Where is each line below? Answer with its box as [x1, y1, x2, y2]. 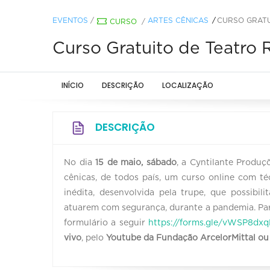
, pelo [81, 233, 106, 242]
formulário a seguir [64, 218, 148, 227]
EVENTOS [52, 16, 88, 24]
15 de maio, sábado [95, 158, 177, 167]
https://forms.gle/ [148, 218, 222, 227]
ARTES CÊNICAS [148, 16, 209, 24]
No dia [64, 158, 95, 167]
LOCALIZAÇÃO [162, 80, 213, 90]
